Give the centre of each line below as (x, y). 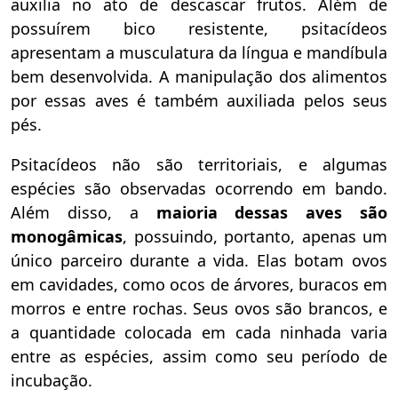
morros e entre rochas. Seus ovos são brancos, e (199, 308)
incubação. (52, 380)
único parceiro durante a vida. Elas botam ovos (199, 260)
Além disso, (61, 212)
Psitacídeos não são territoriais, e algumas (199, 164)
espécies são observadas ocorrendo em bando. (199, 188)
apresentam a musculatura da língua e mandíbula (199, 52)
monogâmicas (67, 236)
